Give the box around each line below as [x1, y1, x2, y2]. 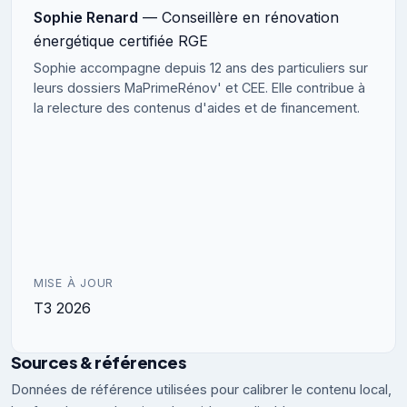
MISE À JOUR [34, 275, 114, 290]
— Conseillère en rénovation [143, 7, 339, 26]
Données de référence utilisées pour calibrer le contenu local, [11, 381, 392, 398]
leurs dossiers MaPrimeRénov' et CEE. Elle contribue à [34, 79, 365, 95]
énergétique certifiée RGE [34, 31, 208, 50]
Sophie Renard [34, 7, 138, 26]
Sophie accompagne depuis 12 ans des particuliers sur [34, 59, 368, 75]
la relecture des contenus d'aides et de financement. [34, 99, 360, 115]
